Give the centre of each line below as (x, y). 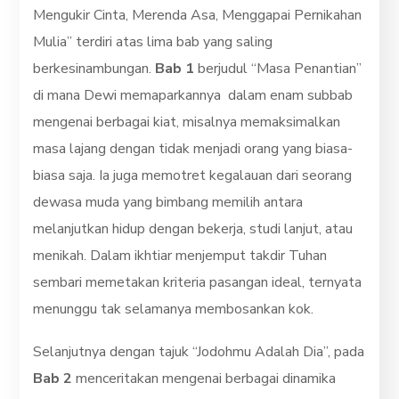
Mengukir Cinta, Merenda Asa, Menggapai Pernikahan (198, 15)
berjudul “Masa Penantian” (278, 68)
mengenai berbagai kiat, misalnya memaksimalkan (187, 122)
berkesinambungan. (94, 68)
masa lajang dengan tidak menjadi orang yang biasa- (193, 148)
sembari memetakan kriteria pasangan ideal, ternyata (198, 282)
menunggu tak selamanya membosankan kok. (174, 309)
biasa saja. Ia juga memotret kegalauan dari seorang (193, 175)
